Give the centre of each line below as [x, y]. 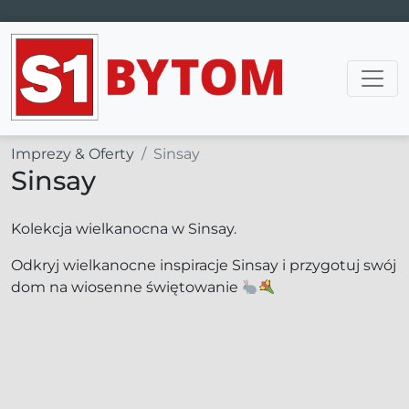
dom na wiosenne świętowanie [126, 287]
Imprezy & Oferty [73, 154]
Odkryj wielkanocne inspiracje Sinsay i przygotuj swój [204, 265]
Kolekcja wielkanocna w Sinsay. [124, 229]
